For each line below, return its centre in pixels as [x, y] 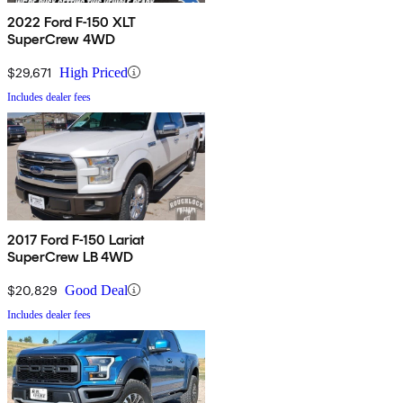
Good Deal [96, 290]
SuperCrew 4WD [62, 39]
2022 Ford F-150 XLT [72, 22]
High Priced [94, 72]
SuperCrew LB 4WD [71, 256]
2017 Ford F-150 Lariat [77, 239]
